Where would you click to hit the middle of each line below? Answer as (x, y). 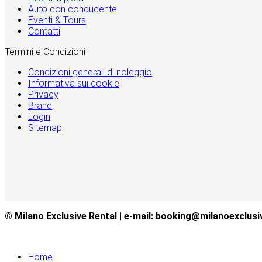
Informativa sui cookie (74, 83)
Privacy (43, 94)
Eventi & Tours (57, 20)
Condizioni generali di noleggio (90, 72)
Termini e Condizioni (45, 51)
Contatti (44, 31)
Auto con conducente (73, 9)
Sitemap (45, 127)
